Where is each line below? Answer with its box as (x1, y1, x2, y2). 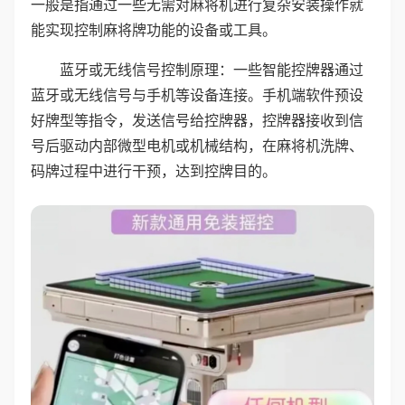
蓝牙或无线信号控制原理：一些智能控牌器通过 (60, 61, 363, 79)
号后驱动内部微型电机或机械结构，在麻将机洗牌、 (31, 137, 363, 155)
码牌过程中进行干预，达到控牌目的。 (31, 162, 277, 180)
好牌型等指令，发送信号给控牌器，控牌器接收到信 (31, 111, 363, 129)
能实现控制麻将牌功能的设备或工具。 (31, 21, 277, 39)
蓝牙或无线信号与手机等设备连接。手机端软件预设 (31, 86, 363, 104)
